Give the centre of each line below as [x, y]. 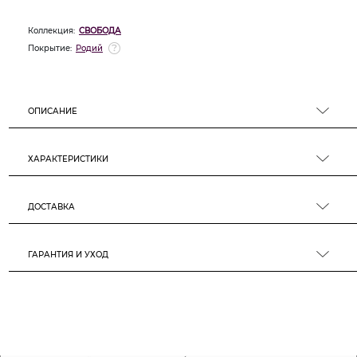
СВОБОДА [100, 31]
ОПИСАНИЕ [53, 111]
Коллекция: [51, 31]
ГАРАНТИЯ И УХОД [68, 255]
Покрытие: [50, 48]
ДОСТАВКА [51, 207]
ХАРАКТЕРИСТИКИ [68, 159]
